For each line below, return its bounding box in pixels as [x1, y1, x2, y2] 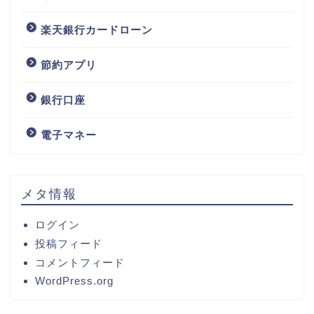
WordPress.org [35, 274, 114, 287]
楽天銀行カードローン [41, 23, 153, 36]
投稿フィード [35, 237, 102, 250]
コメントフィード [35, 256, 125, 268]
